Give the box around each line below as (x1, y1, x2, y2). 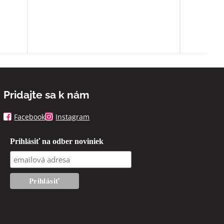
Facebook (14, 111, 45, 121)
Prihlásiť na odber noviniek (9, 136, 103, 145)
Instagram (55, 111, 90, 121)
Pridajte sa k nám (3, 88, 90, 101)
